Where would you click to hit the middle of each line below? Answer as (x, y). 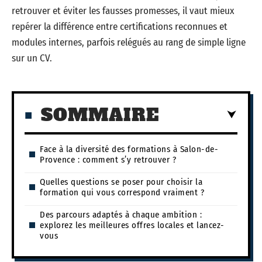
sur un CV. (32, 58)
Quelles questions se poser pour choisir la (121, 182)
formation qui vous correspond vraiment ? (122, 192)
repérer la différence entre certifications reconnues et (120, 27)
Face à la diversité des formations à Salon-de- (129, 149)
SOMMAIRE (100, 115)
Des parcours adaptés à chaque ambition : (121, 214)
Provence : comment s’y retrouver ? (108, 159)
